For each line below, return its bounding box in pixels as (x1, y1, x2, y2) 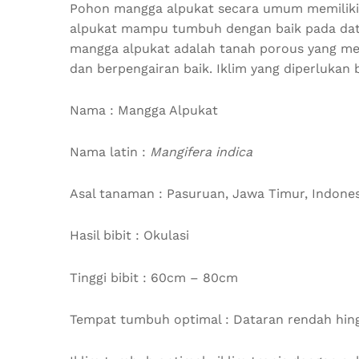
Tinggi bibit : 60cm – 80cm (70, 269, 238, 285)
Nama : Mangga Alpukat (70, 102, 218, 118)
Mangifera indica (150, 143, 252, 159)
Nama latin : (70, 143, 150, 159)
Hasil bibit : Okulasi (70, 228, 189, 244)
